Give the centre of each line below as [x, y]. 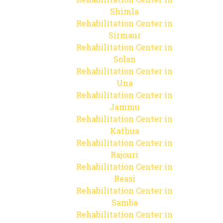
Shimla [124, 11]
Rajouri [124, 155]
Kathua [124, 131]
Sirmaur [124, 35]
